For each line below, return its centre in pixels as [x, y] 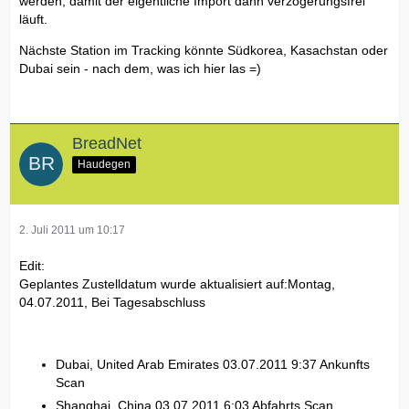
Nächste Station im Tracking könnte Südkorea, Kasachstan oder [204, 51]
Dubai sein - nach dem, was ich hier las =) [140, 69]
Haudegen [104, 164]
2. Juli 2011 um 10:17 [72, 230]
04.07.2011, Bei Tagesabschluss [112, 302]
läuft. [33, 20]
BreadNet [107, 144]
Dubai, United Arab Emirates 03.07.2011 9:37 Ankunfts [213, 364]
